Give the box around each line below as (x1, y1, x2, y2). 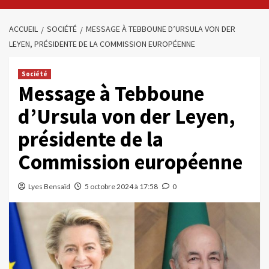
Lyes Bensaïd (28, 182, 70, 191)
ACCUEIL (9, 23, 38, 34)
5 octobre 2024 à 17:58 (85, 182, 158, 191)
